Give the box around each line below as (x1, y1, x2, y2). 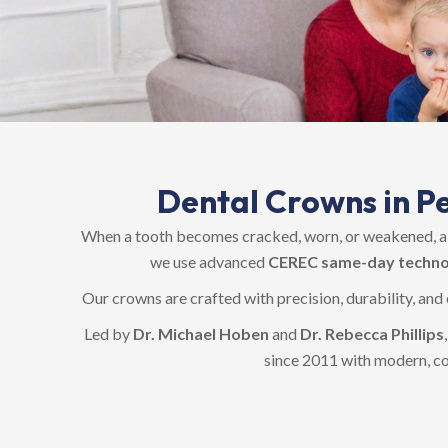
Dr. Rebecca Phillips (300, 324, 444, 343)
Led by (84, 324, 133, 343)
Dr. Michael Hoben (133, 324, 269, 343)
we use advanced (149, 252, 268, 271)
